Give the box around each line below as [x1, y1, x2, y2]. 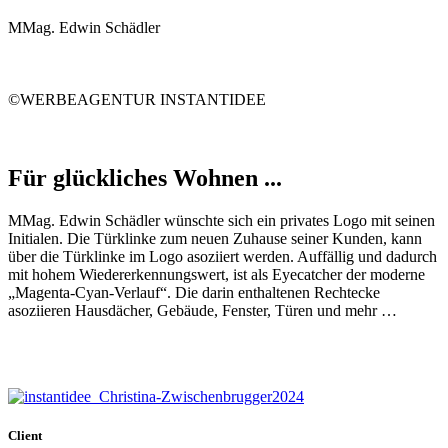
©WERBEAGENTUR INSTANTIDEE [8, 90, 266, 108]
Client [8, 427, 42, 443]
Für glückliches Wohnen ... [8, 164, 282, 191]
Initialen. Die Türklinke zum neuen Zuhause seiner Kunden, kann [8, 229, 422, 247]
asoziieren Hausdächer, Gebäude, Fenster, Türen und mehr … [8, 301, 397, 319]
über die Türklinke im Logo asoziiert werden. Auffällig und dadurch [8, 247, 437, 265]
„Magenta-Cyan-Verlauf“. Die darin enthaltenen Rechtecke [8, 283, 380, 301]
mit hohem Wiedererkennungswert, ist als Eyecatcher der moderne [8, 265, 425, 283]
